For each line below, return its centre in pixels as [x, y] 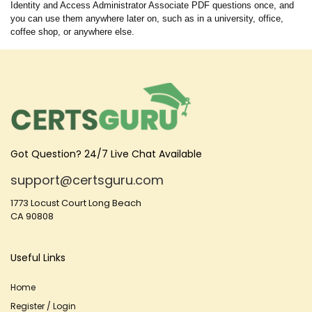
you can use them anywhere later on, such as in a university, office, [147, 18]
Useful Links [38, 258]
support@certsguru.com [87, 180]
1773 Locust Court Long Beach [76, 203]
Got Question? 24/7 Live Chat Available [106, 154]
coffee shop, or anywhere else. [72, 32]
